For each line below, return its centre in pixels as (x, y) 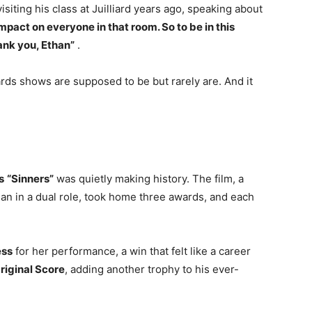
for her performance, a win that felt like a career (132, 251)
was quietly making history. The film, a (149, 179)
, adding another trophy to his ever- (152, 270)
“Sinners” (30, 179)
